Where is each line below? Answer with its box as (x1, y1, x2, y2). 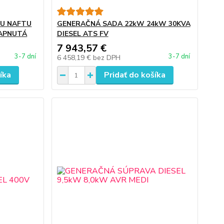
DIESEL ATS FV (56, 29, 108, 38)
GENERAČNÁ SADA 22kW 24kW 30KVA (56, 19, 190, 28)
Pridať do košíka (103, 69, 165, 80)
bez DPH (92, 53, 120, 62)
